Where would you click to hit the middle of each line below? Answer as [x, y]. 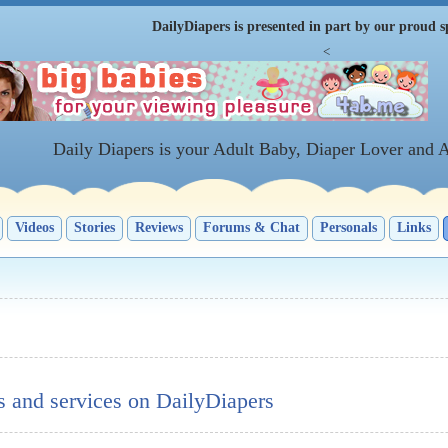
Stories [94, 227]
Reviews [158, 227]
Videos [34, 227]
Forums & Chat [251, 227]
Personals [348, 227]
